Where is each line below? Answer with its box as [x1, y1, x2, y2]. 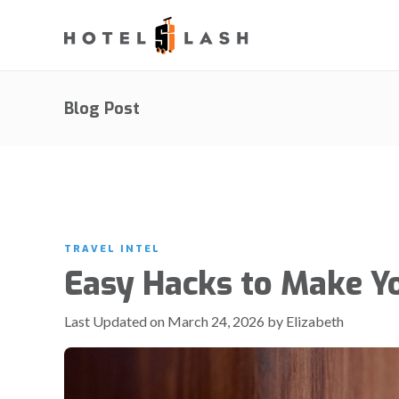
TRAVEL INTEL [64, 242, 160, 256]
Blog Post [64, 98, 140, 119]
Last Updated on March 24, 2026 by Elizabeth [64, 313, 344, 330]
